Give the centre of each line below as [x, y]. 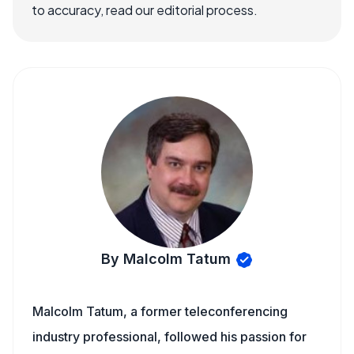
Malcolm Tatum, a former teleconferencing [160, 311]
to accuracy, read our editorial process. [145, 10]
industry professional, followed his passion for [169, 337]
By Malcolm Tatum [166, 259]
